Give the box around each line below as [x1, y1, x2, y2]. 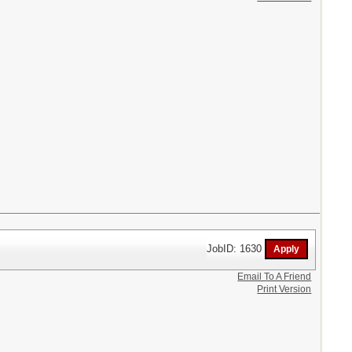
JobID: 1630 [207, 242, 266, 255]
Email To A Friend [237, 270, 312, 282]
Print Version [257, 283, 312, 295]
